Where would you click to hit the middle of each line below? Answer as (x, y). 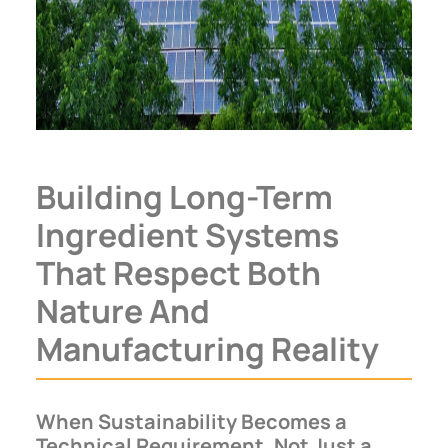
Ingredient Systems (187, 234)
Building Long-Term (184, 196)
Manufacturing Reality (207, 348)
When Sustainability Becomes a (191, 421)
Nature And (123, 310)
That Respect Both (178, 272)
